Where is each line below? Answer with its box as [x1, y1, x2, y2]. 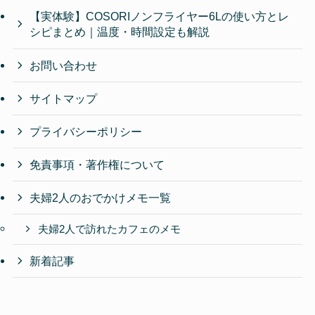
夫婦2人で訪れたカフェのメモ [38, 224, 181, 236]
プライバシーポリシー [30, 125, 143, 139]
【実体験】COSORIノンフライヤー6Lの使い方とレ [30, 10, 290, 23]
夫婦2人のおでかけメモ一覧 [30, 191, 172, 205]
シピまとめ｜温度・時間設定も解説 [30, 25, 210, 39]
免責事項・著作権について [30, 158, 165, 172]
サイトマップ [30, 91, 98, 105]
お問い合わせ [30, 58, 98, 72]
